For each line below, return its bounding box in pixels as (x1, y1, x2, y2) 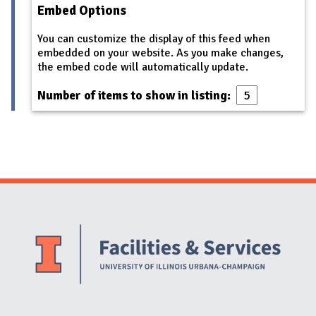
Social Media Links (88, 208, 228, 230)
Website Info (110, 208, 206, 230)
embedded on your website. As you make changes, (37, 45, 284, 60)
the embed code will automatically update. (37, 59, 248, 74)
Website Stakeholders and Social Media (11, 208, 305, 230)
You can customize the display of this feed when (37, 31, 270, 46)
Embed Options (37, 1, 126, 18)
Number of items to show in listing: (37, 87, 233, 103)
